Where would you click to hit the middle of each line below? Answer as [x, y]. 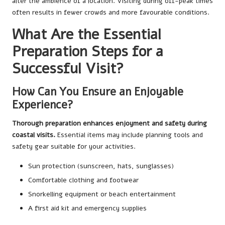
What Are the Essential [87, 34]
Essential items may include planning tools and [129, 135]
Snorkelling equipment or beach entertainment [102, 194]
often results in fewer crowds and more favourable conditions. [111, 12]
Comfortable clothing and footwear [83, 180]
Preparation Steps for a [88, 51]
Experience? [43, 104]
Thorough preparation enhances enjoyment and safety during [109, 123]
